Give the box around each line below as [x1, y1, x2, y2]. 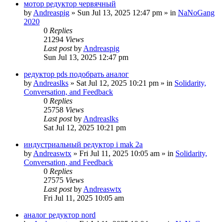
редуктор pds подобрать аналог [24, 69, 129, 78]
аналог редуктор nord [24, 210, 96, 219]
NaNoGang [178, 8, 215, 17]
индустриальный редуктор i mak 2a [24, 140, 143, 149]
